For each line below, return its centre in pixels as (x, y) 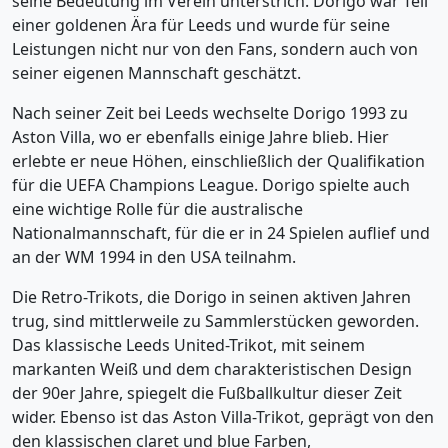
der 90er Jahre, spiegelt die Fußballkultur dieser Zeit (207, 393)
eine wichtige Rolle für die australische (157, 209)
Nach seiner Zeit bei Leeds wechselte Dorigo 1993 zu (210, 113)
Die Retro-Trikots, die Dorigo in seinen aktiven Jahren (211, 297)
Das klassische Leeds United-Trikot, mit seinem (188, 345)
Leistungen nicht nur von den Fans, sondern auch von (215, 49)
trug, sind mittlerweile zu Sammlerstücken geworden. (215, 321)
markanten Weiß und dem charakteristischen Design (212, 369)
